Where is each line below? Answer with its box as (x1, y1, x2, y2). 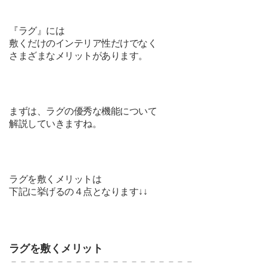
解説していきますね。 (9, 118, 102, 129)
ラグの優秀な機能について (46, 105, 157, 116)
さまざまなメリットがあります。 (9, 50, 148, 61)
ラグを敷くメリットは (9, 173, 102, 184)
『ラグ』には (9, 25, 65, 36)
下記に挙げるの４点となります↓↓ (9, 186, 148, 197)
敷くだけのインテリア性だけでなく (9, 38, 157, 48)
